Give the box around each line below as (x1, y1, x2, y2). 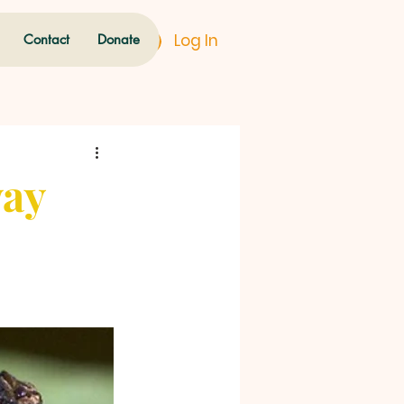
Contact (23, 31, 69, 48)
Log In (173, 30, 218, 51)
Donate (97, 31, 140, 48)
